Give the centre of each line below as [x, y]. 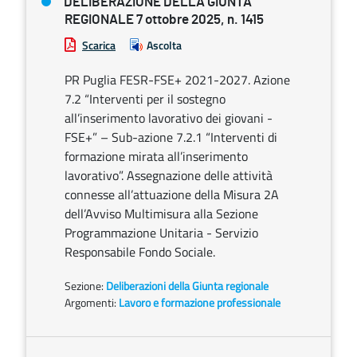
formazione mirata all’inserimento [156, 156]
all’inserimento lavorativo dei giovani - [169, 118]
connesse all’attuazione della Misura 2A [172, 194]
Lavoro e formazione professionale [200, 302]
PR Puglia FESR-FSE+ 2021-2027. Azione [177, 80]
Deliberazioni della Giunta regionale [187, 286]
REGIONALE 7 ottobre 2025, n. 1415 [164, 20]
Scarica [99, 45]
